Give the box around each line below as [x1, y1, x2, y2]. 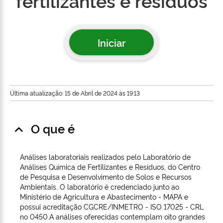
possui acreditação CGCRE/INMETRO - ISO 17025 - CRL [20, 202, 204, 212]
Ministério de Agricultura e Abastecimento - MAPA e [20, 192, 188, 202]
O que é [31, 120, 75, 137]
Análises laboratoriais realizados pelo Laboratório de [20, 152, 191, 162]
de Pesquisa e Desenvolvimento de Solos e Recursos [20, 172, 192, 182]
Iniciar [98, 35, 125, 50]
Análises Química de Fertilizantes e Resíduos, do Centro [20, 162, 200, 172]
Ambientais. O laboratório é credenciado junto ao [20, 182, 179, 192]
